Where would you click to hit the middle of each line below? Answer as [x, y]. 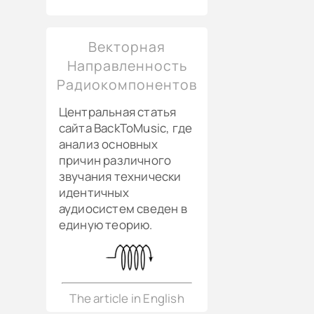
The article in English [127, 298]
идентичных [94, 193]
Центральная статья [117, 112]
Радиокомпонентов [127, 84]
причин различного [115, 161]
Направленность [127, 65]
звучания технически [120, 177]
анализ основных [108, 144]
